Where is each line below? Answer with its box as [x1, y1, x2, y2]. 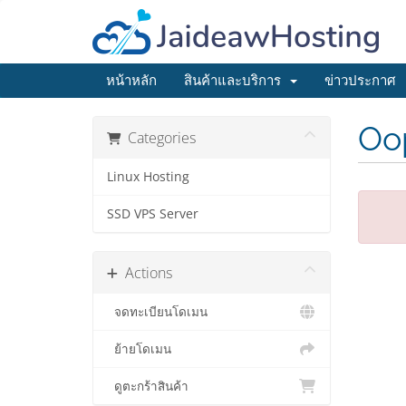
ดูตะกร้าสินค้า [107, 378, 188, 394]
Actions [118, 263, 172, 283]
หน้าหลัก [106, 72, 157, 89]
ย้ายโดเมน [107, 341, 171, 357]
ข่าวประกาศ [324, 72, 396, 89]
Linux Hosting [107, 169, 189, 185]
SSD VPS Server [107, 206, 198, 222]
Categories [121, 128, 196, 148]
